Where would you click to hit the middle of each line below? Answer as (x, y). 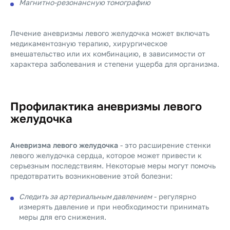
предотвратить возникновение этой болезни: (91, 176)
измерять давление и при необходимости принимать (114, 207)
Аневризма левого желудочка (64, 145)
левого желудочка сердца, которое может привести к (106, 155)
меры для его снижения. (63, 217)
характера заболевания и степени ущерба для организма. (115, 64)
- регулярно (174, 196)
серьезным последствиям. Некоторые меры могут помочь (113, 166)
